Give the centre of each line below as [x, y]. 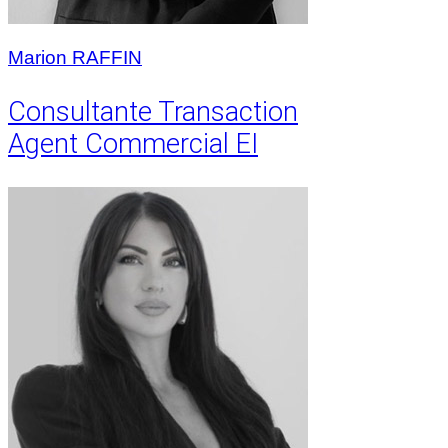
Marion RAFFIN [75, 57]
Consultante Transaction [153, 112]
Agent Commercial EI [133, 144]
